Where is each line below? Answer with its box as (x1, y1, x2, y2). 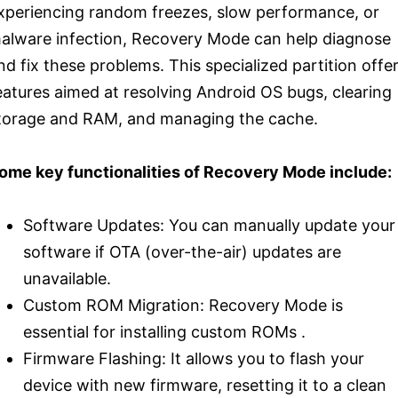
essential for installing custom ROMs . (23, 322, 306, 342)
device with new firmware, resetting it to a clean (23, 376, 386, 395)
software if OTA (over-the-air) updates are (23, 243, 341, 262)
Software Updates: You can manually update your (23, 216, 395, 235)
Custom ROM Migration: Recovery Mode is (23, 296, 343, 315)
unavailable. (23, 269, 111, 289)
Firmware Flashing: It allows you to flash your (23, 349, 364, 369)
